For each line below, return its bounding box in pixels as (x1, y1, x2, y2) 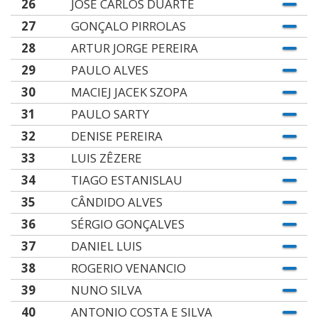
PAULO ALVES (70, 62, 148, 78)
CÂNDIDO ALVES (70, 194, 163, 210)
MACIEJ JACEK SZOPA (70, 84, 187, 100)
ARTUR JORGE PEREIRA (70, 40, 198, 56)
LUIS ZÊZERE (70, 150, 142, 166)
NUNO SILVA (70, 282, 142, 298)
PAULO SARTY (70, 106, 149, 122)
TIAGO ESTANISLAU (70, 172, 182, 188)
